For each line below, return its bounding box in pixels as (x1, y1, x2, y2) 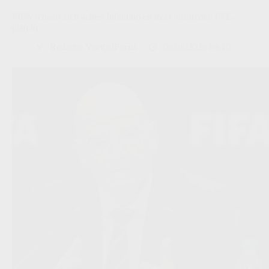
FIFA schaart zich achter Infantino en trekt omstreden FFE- (12, 11, 235, 22)
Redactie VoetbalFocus (50, 41, 137, 52)
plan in (12, 22, 38, 32)
